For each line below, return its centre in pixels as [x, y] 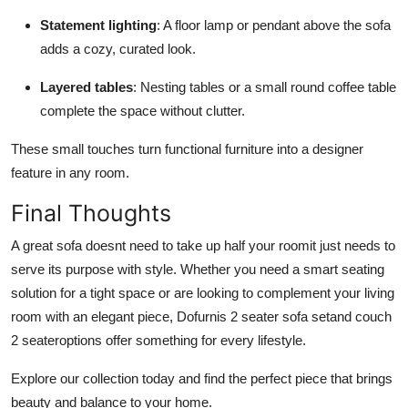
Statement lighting [98, 25]
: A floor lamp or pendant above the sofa [274, 25]
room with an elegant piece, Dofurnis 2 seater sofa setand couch [201, 316]
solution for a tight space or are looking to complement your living [203, 292]
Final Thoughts [91, 213]
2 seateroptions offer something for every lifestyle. [158, 340]
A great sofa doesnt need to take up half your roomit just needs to [203, 245]
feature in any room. [70, 172]
